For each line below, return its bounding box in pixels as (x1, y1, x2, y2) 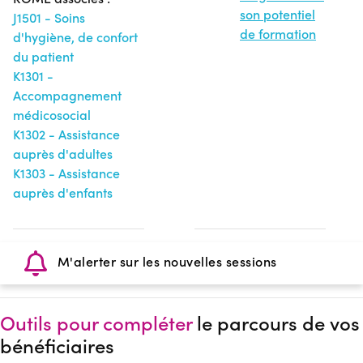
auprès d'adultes (13, 144, 113, 162)
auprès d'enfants (13, 183, 113, 201)
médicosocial (13, 105, 91, 123)
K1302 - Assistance (13, 125, 120, 143)
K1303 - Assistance (13, 164, 120, 181)
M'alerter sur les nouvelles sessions (53, 252, 277, 270)
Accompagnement (13, 86, 122, 104)
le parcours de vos (192, 309, 360, 335)
